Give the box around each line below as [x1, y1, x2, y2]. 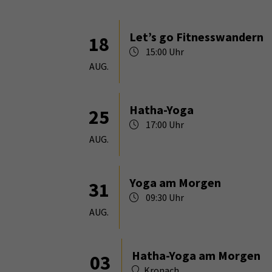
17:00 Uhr [144, 118, 184, 131]
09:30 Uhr [144, 191, 184, 203]
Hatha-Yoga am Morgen [132, 247, 260, 263]
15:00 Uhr [144, 45, 184, 58]
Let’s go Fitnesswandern [129, 29, 263, 44]
